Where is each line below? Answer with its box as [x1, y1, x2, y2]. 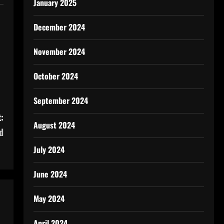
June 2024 [33, 168, 67, 180]
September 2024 [33, 94, 88, 106]
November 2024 [33, 45, 85, 57]
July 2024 [33, 143, 64, 155]
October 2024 [33, 70, 78, 82]
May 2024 [33, 192, 64, 204]
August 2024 [33, 119, 75, 131]
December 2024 [33, 21, 85, 33]
